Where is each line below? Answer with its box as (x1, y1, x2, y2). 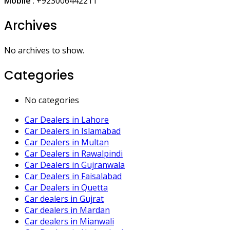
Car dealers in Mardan (25, 204, 110, 216)
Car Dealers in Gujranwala (25, 159, 125, 170)
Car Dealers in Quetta (25, 181, 108, 193)
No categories (25, 94, 79, 106)
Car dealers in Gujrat (25, 193, 104, 204)
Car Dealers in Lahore (25, 113, 109, 125)
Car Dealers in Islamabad (25, 125, 121, 137)
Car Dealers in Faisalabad (25, 170, 122, 182)
